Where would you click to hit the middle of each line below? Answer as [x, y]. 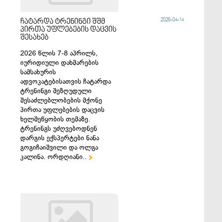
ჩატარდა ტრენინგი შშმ [63, 22]
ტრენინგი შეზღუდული [56, 91]
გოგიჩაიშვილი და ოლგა [59, 147]
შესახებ [35, 38]
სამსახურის [38, 72]
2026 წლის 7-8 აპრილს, [59, 53]
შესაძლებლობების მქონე [61, 100]
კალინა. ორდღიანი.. [55, 157]
